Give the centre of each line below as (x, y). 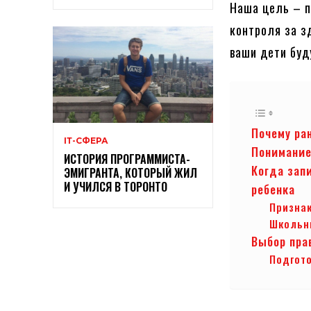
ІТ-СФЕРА (86, 140)
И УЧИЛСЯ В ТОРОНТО (116, 186)
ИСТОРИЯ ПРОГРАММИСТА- (127, 159)
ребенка (274, 190)
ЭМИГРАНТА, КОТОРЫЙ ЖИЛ (131, 173)
